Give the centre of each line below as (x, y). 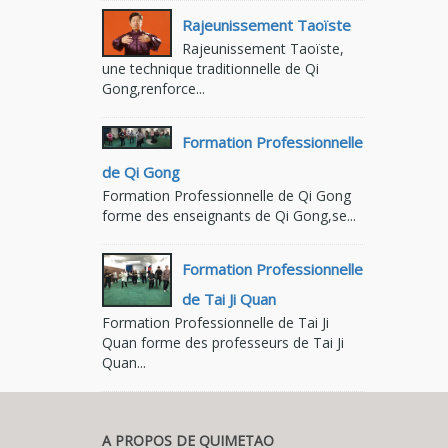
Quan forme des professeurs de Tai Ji (223, 343)
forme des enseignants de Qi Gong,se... (229, 216)
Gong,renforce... (153, 89)
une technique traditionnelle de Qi (210, 69)
